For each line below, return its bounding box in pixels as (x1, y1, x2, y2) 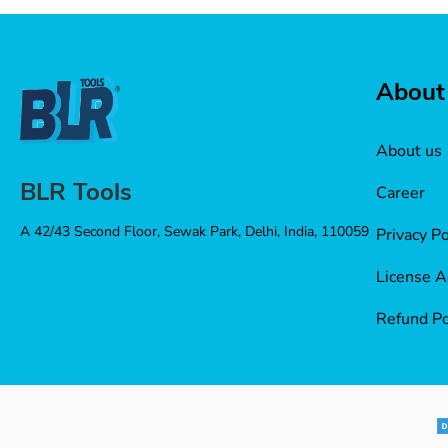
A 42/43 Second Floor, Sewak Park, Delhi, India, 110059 (20, 222, 369, 242)
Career (375, 182, 425, 205)
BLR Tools (20, 176, 132, 209)
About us (375, 140, 442, 163)
